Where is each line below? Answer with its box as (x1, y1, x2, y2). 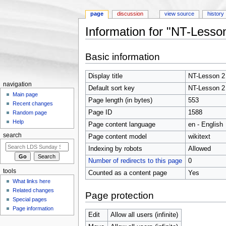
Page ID (88, 108, 112, 116)
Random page (13, 109, 47, 116)
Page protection (85, 190, 154, 201)
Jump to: (85, 39, 113, 46)
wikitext (188, 133, 210, 140)
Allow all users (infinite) (110, 211, 178, 218)
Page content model (88, 133, 147, 140)
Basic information (85, 51, 160, 62)
